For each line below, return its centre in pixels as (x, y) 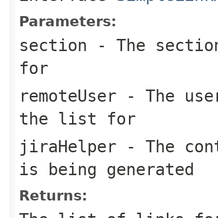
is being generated (107, 169)
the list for (77, 118)
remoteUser (68, 96)
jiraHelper (68, 146)
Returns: (53, 195)
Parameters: (68, 21)
